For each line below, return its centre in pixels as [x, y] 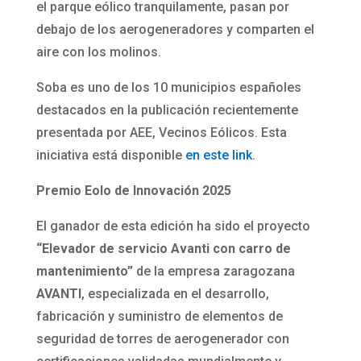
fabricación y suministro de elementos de [159, 317]
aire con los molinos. [98, 52]
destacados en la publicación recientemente [167, 110]
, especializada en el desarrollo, [175, 294]
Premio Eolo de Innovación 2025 [133, 191]
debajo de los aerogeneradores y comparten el [175, 30]
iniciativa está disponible [110, 156]
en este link [218, 156]
